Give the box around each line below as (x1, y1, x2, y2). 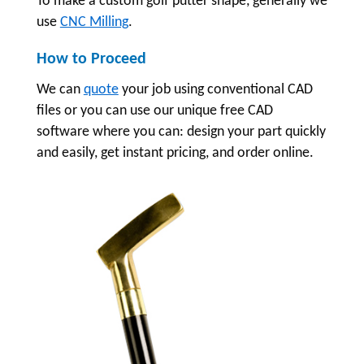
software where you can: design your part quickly (36, 124, 326, 140)
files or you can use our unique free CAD (36, 103, 273, 119)
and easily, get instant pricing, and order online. (36, 145, 314, 161)
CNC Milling (59, 15, 128, 30)
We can (36, 82, 84, 97)
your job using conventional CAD (118, 82, 313, 97)
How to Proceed (36, 51, 146, 67)
